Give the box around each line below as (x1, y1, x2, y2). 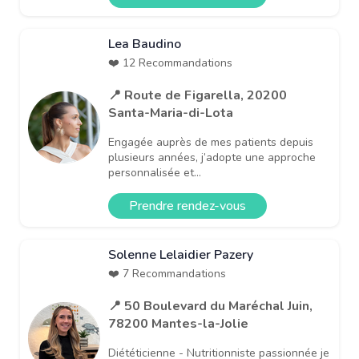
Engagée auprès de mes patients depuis (108, 134, 313, 150)
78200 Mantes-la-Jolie (108, 314, 248, 333)
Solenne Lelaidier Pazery (108, 245, 253, 264)
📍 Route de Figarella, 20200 (108, 86, 287, 104)
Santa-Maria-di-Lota (108, 103, 233, 122)
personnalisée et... (108, 164, 201, 180)
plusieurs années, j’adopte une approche (108, 149, 316, 165)
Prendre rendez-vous (129, 196, 246, 215)
